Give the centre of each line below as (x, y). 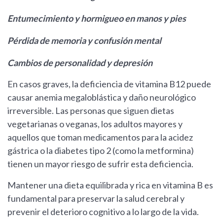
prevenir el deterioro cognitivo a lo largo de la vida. (103, 212)
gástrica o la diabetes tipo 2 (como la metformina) (101, 151)
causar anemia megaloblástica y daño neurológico (102, 97)
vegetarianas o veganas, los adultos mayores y (95, 124)
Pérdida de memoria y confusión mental (84, 41)
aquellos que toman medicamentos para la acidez (100, 137)
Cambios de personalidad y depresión (80, 63)
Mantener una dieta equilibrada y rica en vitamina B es (110, 185)
